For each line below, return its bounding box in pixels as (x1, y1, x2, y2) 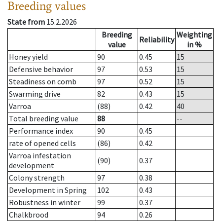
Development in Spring (9, 185, 87, 195)
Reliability (139, 35, 174, 45)
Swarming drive (9, 89, 61, 99)
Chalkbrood (9, 210, 48, 220)
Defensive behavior (9, 64, 73, 74)
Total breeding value (9, 113, 78, 124)
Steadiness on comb (9, 76, 76, 87)
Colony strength (9, 173, 65, 183)
